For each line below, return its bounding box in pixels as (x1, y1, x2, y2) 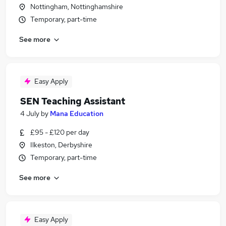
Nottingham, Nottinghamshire (30, 2, 123, 11)
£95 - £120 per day (30, 128, 89, 137)
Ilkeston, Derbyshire (30, 140, 92, 149)
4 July (20, 109, 39, 118)
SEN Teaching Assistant (20, 95, 125, 107)
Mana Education (50, 109, 103, 118)
